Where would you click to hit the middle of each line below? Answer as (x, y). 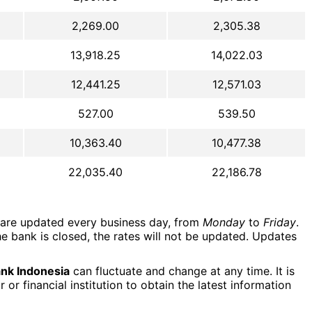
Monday (224, 223)
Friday (280, 223)
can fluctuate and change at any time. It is (182, 271)
